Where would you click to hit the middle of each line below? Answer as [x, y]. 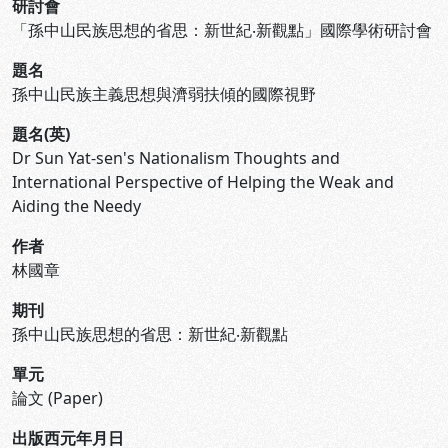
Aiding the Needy [76, 206]
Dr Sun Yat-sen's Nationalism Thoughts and [176, 158]
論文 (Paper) [57, 398]
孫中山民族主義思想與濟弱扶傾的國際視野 [164, 94]
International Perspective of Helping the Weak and [203, 182]
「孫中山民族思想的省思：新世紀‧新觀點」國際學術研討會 [222, 30]
